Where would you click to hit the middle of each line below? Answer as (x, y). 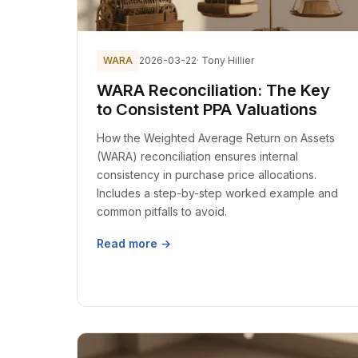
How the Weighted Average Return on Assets (216, 138)
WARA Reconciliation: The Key (213, 90)
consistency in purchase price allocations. (207, 175)
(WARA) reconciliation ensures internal (197, 156)
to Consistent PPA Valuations (207, 109)
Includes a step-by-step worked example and (217, 193)
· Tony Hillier (225, 60)
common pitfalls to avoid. (162, 211)
